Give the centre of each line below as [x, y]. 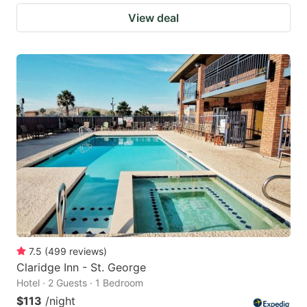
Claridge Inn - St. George [81, 267]
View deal [153, 18]
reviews [86, 251]
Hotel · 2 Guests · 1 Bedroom [80, 282]
